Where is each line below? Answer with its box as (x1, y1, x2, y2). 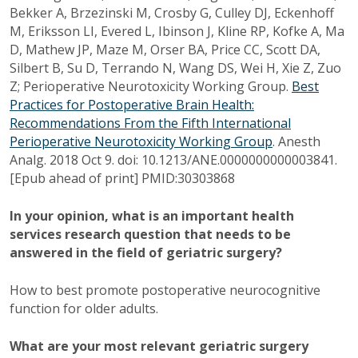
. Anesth (272, 133, 320, 151)
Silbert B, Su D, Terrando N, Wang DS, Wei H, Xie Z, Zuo (10, 59, 341, 78)
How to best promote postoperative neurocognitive (10, 281, 320, 300)
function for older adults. (10, 300, 158, 318)
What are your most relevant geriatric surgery (10, 337, 308, 356)
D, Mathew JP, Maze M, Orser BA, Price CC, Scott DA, (10, 41, 320, 59)
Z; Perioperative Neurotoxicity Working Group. (10, 78, 292, 96)
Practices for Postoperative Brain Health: (10, 96, 254, 114)
